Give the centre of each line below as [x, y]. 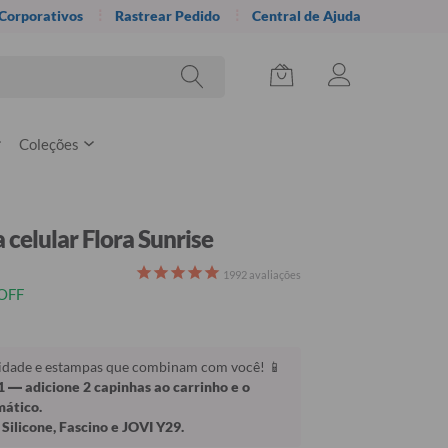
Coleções [49, 144]
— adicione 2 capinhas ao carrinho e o [127, 386]
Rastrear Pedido [167, 15]
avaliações [274, 274]
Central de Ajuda [306, 15]
